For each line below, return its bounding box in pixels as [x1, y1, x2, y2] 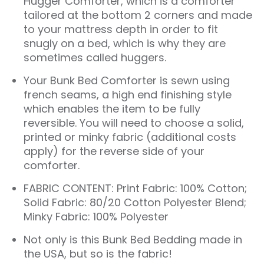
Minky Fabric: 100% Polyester [24, 209, 169, 224]
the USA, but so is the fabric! [24, 246, 172, 261]
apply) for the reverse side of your [24, 143, 204, 159]
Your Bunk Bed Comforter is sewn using [24, 72, 230, 88]
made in [196, 232, 242, 247]
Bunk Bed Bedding [103, 232, 196, 247]
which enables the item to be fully [24, 101, 200, 116]
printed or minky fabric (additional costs [24, 129, 236, 144]
